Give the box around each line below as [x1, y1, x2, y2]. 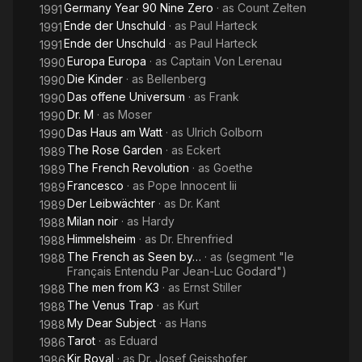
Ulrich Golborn [187, 125, 263, 139]
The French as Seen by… [67, 250, 201, 263]
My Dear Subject [67, 316, 156, 330]
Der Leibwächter [67, 196, 155, 210]
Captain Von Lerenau [170, 54, 282, 68]
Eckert [187, 143, 221, 157]
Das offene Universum [67, 90, 185, 103]
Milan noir [67, 214, 118, 228]
